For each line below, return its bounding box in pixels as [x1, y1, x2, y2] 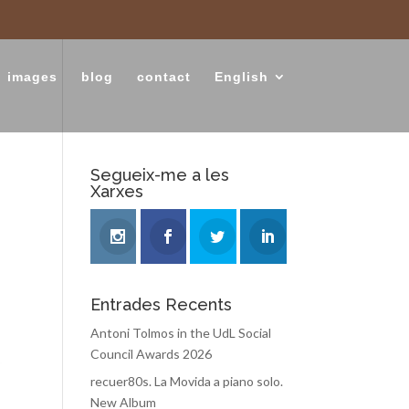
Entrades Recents [89, 295, 232, 314]
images [6, 69, 58, 84]
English [214, 69, 268, 84]
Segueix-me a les [89, 165, 229, 184]
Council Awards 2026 [89, 346, 212, 362]
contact [136, 69, 191, 84]
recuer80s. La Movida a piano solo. [89, 373, 283, 389]
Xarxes [89, 182, 143, 201]
